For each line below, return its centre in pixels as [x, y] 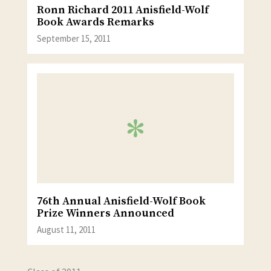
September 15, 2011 [73, 38]
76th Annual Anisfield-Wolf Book [121, 201]
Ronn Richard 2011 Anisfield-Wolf [122, 10]
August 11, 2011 [66, 229]
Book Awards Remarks [95, 22]
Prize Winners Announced [105, 214]
